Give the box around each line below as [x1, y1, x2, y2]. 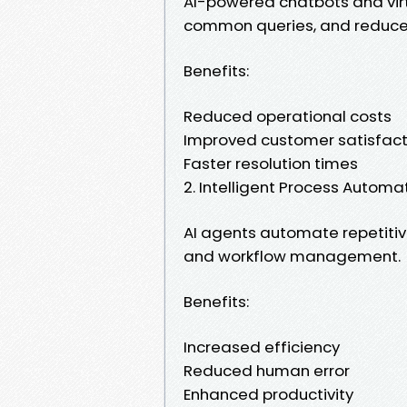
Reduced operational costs [184, 104, 392, 127]
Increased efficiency [184, 335, 340, 358]
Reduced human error [184, 359, 350, 382]
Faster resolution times [184, 152, 358, 174]
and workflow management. [184, 244, 401, 267]
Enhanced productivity [184, 382, 353, 405]
